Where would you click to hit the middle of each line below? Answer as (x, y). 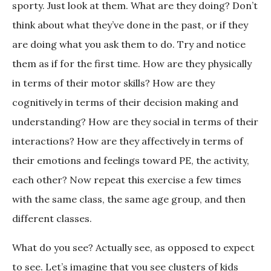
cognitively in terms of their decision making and (125, 103)
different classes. (52, 219)
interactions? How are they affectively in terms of (128, 141)
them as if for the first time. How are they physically (132, 64)
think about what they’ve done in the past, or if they (130, 25)
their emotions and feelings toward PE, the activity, (131, 161)
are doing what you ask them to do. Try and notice (129, 44)
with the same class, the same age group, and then (129, 199)
